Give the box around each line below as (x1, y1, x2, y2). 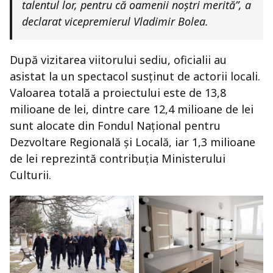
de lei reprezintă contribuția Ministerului (10, 151, 225, 166)
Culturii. (10, 168, 51, 183)
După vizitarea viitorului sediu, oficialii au (10, 52, 227, 68)
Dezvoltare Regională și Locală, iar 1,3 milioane (10, 135, 255, 150)
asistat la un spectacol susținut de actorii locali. (10, 69, 260, 84)
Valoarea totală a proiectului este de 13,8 (10, 85, 226, 101)
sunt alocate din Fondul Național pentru (10, 118, 221, 133)
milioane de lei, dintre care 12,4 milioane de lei (10, 102, 253, 117)
